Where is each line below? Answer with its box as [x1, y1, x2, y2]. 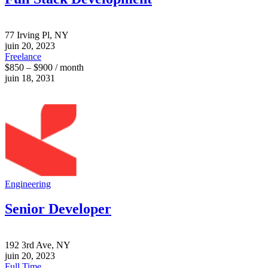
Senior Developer [5, 201, 111, 217]
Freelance [5, 51, 41, 62]
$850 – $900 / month [5, 62, 84, 72]
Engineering [5, 178, 51, 189]
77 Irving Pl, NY [5, 29, 69, 40]
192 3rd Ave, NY [5, 240, 71, 251]
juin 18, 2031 [5, 72, 55, 83]
